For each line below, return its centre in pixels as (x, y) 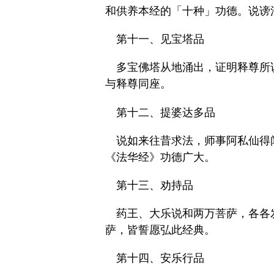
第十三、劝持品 (155, 186)
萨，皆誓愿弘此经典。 (160, 230)
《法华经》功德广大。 (160, 157)
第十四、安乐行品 (160, 258)
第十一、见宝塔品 (160, 39)
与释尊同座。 (138, 84)
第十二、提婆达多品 (166, 112)
